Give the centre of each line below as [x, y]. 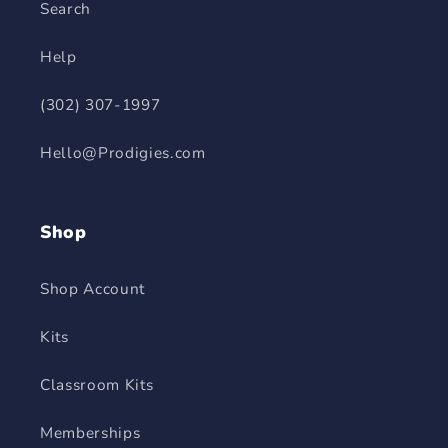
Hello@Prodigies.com [123, 153]
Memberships [90, 433]
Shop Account [92, 289]
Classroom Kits [97, 385]
